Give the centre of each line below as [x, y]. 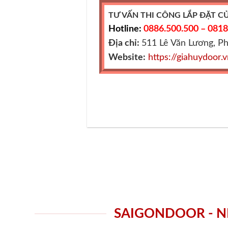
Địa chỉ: [125, 43]
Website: [127, 57]
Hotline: [125, 28]
